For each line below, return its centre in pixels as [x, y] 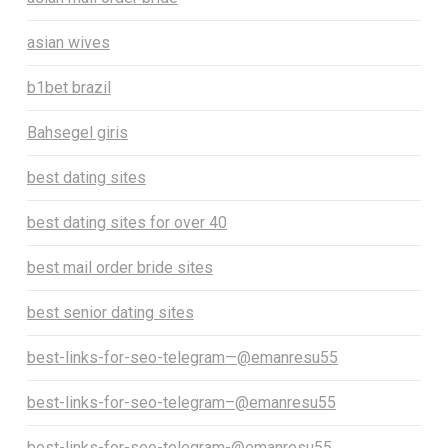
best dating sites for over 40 [126, 223]
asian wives [68, 43]
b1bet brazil [68, 88]
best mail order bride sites [119, 268]
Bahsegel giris [77, 133]
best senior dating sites [110, 313]
